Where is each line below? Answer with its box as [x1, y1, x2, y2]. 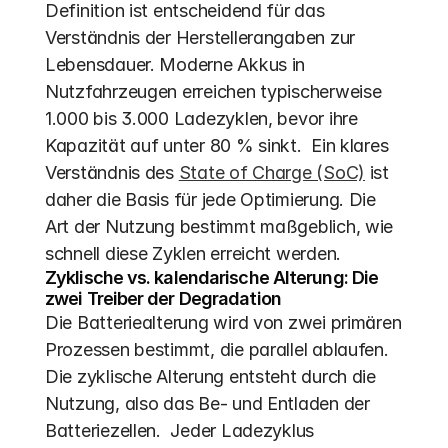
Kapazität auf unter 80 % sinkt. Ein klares [45, 135, 389, 156]
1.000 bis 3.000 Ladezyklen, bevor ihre [45, 108, 358, 129]
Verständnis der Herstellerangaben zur [45, 27, 356, 48]
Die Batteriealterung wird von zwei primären [45, 312, 402, 333]
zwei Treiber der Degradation [45, 288, 281, 309]
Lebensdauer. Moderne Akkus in [45, 54, 306, 75]
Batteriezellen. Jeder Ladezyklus [45, 420, 315, 441]
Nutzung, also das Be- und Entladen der [45, 393, 370, 414]
